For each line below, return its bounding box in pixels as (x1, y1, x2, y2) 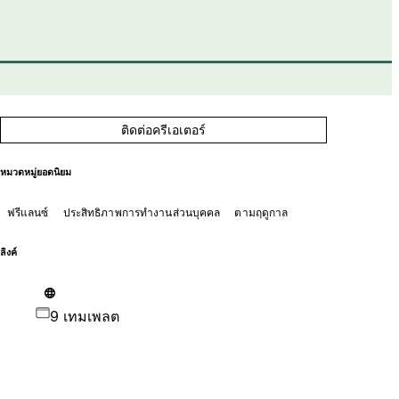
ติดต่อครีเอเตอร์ (121, 122, 207, 137)
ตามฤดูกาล (234, 205, 289, 219)
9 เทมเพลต (49, 306, 119, 325)
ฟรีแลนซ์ (6, 205, 49, 219)
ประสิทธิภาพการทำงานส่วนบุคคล (62, 205, 221, 219)
